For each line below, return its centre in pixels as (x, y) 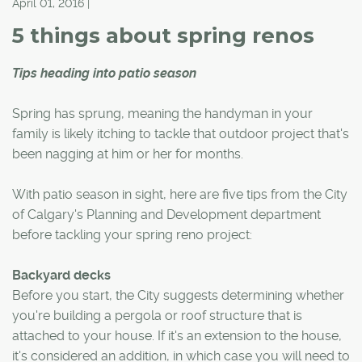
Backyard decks (61, 276)
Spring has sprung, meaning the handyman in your (162, 114)
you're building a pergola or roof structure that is (157, 316)
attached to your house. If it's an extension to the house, (177, 336)
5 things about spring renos (163, 36)
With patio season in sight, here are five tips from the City (180, 195)
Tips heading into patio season (104, 74)
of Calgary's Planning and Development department (166, 215)
